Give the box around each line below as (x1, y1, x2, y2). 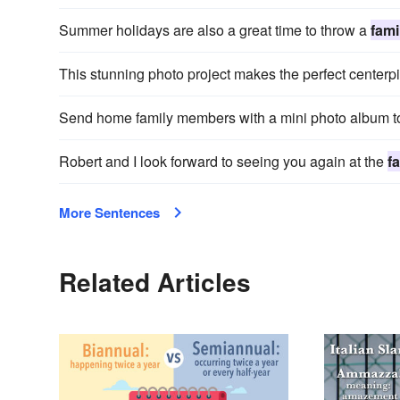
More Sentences (59, 203, 160, 223)
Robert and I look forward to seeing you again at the (59, 151, 387, 172)
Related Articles (59, 263, 251, 301)
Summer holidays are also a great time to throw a (59, 20, 371, 41)
